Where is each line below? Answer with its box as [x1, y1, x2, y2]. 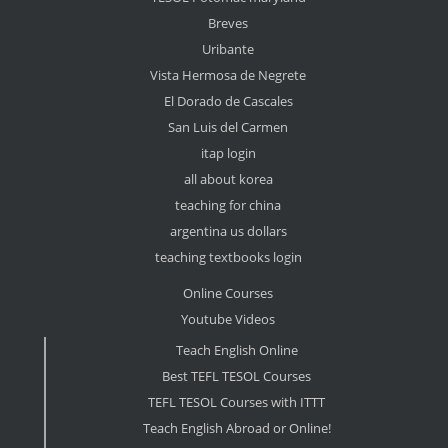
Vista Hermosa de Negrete [150, 66, 307, 85]
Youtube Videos [181, 310, 276, 329]
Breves [208, 14, 249, 33]
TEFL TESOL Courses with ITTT [148, 393, 326, 412]
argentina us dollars [169, 222, 287, 241]
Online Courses [183, 284, 274, 303]
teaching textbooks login [154, 248, 302, 267]
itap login [200, 144, 256, 163]
